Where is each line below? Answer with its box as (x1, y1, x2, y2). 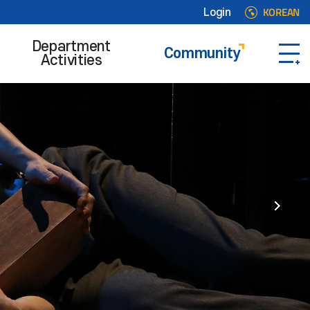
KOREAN (262, 4, 300, 20)
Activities (40, 52, 102, 69)
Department (32, 38, 111, 55)
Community (163, 45, 241, 62)
